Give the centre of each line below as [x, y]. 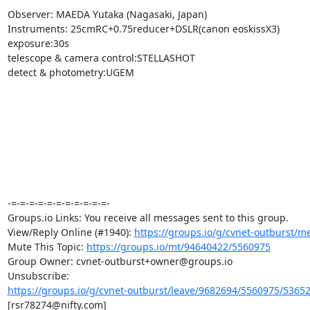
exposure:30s [38, 43]
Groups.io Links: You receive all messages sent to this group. [148, 217]
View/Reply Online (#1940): [71, 232]
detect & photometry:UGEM [71, 72]
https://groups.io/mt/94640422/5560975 [178, 246]
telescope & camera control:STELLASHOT [101, 57]
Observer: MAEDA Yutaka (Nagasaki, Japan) [107, 14]
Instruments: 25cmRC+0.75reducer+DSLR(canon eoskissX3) [143, 28]
